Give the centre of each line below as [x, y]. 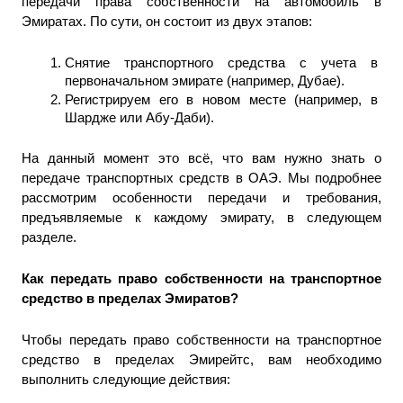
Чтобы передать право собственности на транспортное [201, 340]
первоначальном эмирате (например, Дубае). [205, 81]
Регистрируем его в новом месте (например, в [221, 99]
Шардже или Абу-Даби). [139, 117]
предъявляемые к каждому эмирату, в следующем [201, 217]
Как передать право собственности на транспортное [201, 278]
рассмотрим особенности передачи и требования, [201, 197]
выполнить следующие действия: [128, 379]
